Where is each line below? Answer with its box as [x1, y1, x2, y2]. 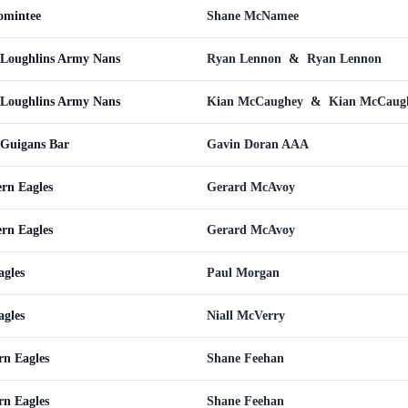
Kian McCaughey [207, 95, 307, 108]
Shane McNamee [207, 9, 299, 23]
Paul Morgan [207, 266, 280, 280]
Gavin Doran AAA [207, 138, 309, 151]
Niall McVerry [207, 309, 285, 322]
